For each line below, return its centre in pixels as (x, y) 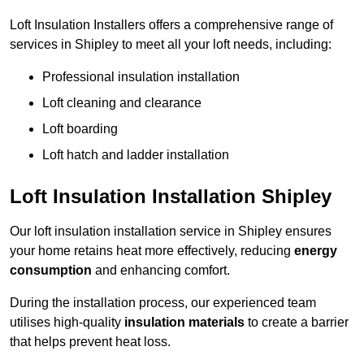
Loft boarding (80, 129)
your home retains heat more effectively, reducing (152, 251)
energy (316, 251)
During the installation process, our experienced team (163, 303)
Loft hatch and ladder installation (136, 155)
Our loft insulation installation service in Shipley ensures (171, 232)
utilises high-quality (67, 323)
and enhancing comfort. (161, 271)
